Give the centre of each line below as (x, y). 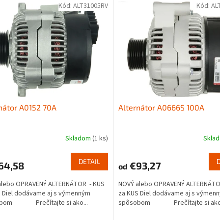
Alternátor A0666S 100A (161, 108)
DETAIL (89, 162)
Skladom (79, 138)
